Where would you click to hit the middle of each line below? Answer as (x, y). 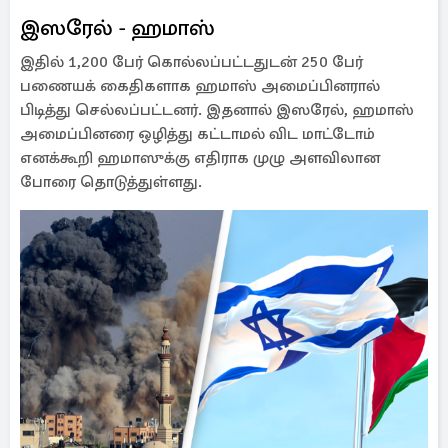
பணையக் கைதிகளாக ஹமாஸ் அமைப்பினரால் (200, 86)
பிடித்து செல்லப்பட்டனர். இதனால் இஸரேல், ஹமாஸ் (217, 110)
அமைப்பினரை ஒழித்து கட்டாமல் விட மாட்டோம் (197, 134)
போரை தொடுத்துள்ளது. (111, 182)
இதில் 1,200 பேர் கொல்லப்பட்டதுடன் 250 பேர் (191, 62)
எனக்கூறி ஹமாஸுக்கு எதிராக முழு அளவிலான (200, 158)
